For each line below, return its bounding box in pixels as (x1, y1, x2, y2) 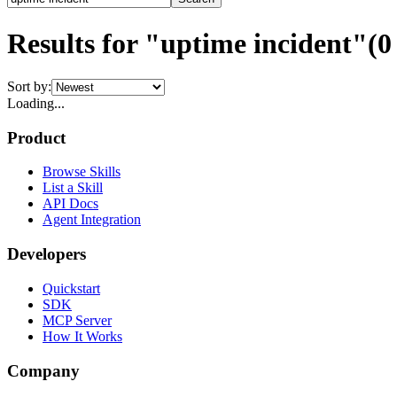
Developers (7, 245, 86, 264)
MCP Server (43, 312, 112, 328)
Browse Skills (43, 164, 121, 180)
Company (7, 361, 80, 380)
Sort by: (7, 78, 51, 94)
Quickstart (43, 280, 100, 296)
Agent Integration (43, 212, 141, 228)
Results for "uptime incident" (7, 27, 368, 59)
